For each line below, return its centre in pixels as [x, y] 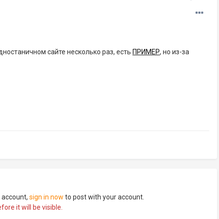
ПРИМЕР [146, 52]
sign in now [46, 197]
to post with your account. [104, 197]
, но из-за [175, 52]
